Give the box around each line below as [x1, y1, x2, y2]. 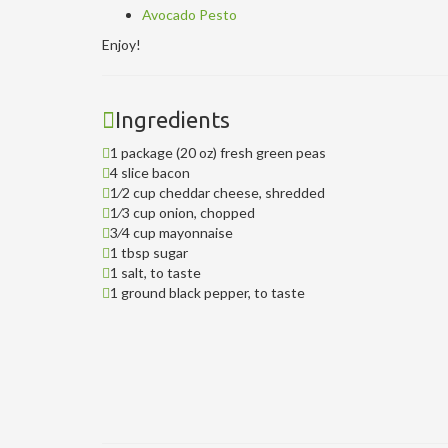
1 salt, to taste [110, 263, 201, 281]
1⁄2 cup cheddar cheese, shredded [110, 183, 325, 201]
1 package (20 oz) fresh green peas [110, 143, 326, 161]
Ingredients [115, 106, 230, 132]
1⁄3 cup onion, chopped [110, 203, 255, 221]
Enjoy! [102, 35, 141, 53]
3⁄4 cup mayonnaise [110, 223, 233, 241]
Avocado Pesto [142, 5, 237, 23]
